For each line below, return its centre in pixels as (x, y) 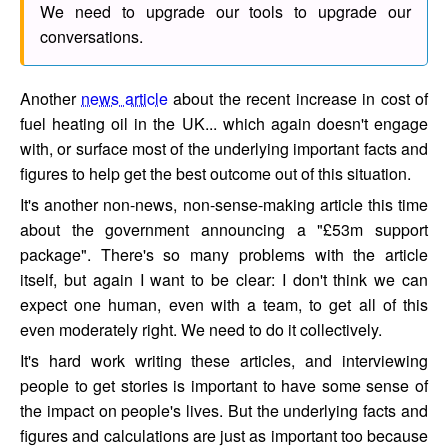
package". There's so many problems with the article (224, 254)
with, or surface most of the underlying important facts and (224, 148)
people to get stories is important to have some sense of (224, 385)
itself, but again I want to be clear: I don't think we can (224, 279)
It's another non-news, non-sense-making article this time (224, 204)
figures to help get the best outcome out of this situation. (215, 173)
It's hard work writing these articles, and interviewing (224, 360)
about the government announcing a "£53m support (224, 229)
